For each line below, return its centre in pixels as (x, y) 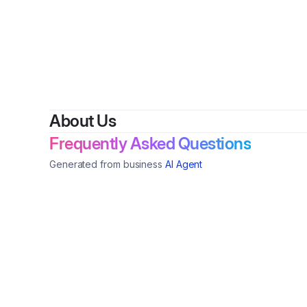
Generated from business (106, 164)
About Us (83, 121)
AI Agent (184, 164)
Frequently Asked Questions (150, 144)
